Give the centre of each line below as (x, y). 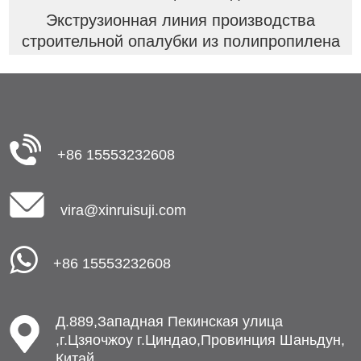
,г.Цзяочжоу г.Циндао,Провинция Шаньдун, (200, 340)
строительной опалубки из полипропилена (180, 41)
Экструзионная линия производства (180, 20)
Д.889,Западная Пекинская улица (169, 321)
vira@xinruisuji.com (123, 210)
